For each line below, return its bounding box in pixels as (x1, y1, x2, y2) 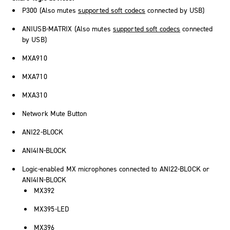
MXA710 (22, 72, 47, 82)
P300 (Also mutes (22, 6, 78, 16)
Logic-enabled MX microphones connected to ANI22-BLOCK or (22, 164, 210, 175)
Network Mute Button (22, 109, 87, 119)
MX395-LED (34, 204, 69, 215)
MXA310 (22, 90, 47, 101)
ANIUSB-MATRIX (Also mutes (22, 24, 113, 34)
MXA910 (22, 53, 47, 64)
